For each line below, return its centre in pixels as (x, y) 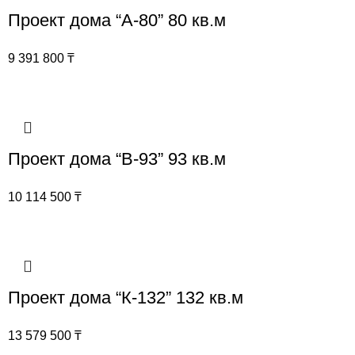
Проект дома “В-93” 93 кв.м (117, 159)
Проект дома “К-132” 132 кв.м (126, 298)
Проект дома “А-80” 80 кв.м (117, 21)
